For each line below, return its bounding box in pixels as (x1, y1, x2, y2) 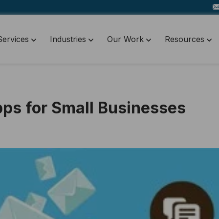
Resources (165, 34, 207, 44)
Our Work (107, 34, 146, 44)
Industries (50, 34, 88, 44)
